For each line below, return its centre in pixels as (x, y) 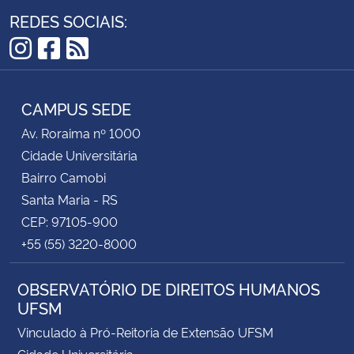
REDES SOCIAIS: (68, 20)
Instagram (67, 72)
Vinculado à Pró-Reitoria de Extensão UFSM (145, 331)
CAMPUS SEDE (76, 108)
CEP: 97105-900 (70, 221)
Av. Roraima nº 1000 (81, 132)
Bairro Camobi (64, 177)
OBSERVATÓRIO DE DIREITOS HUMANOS (169, 288)
